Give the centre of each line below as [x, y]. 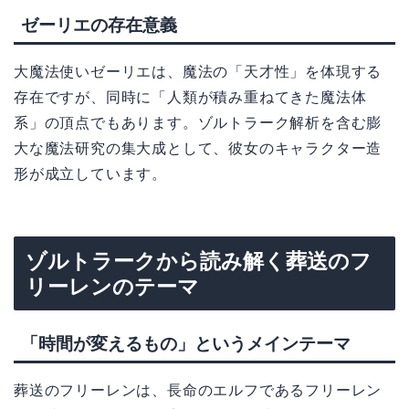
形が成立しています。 [90, 173]
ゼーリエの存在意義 [99, 25]
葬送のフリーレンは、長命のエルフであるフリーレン [198, 390]
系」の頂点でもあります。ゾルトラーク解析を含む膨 [198, 122]
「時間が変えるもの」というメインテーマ [186, 343]
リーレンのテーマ [112, 287]
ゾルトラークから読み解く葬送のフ [199, 262]
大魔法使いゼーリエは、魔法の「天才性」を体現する [198, 71]
